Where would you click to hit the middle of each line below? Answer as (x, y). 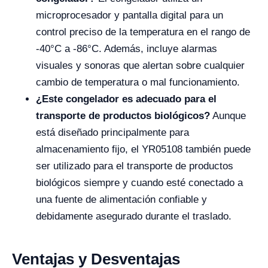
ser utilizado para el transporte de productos (135, 166)
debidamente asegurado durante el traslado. (134, 216)
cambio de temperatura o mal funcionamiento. (138, 82)
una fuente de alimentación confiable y (121, 200)
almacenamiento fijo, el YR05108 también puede (143, 149)
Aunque (228, 116)
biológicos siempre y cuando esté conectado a (139, 183)
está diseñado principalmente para (112, 133)
